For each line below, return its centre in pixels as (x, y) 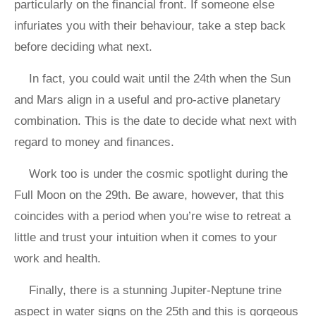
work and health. (57, 259)
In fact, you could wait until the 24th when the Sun (160, 79)
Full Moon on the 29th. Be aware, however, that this (149, 195)
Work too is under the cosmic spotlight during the (158, 174)
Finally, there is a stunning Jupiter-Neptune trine (155, 291)
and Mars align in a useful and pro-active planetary (147, 100)
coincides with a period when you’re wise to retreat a (152, 217)
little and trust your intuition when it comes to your (146, 238)
